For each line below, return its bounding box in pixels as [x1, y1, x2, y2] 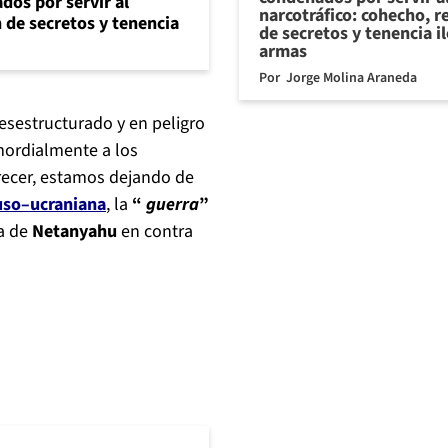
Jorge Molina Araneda [286, 67, 417, 88]
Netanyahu [32, 219, 117, 245]
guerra [142, 192, 199, 218]
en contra [117, 219, 193, 245]
